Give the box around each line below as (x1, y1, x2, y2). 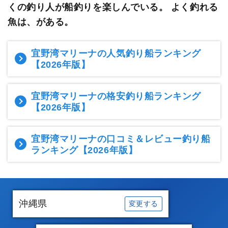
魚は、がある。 (8, 16, 74, 27)
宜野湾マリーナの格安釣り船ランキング (31, 91, 201, 101)
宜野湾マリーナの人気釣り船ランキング (31, 48, 201, 59)
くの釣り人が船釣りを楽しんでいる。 (8, 2, 171, 12)
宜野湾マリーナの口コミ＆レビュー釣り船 (31, 133, 211, 144)
